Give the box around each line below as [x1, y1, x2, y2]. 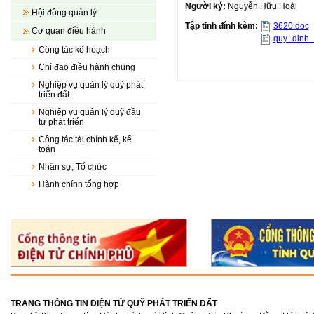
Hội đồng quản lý [32, 8, 97, 18]
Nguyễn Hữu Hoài [227, 1, 297, 11]
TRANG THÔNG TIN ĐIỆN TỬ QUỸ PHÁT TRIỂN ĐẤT [11, 298, 217, 308]
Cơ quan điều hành [32, 26, 106, 36]
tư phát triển [39, 117, 84, 127]
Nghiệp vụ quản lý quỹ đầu [39, 107, 141, 117]
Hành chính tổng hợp [39, 179, 119, 189]
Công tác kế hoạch [39, 45, 110, 55]
